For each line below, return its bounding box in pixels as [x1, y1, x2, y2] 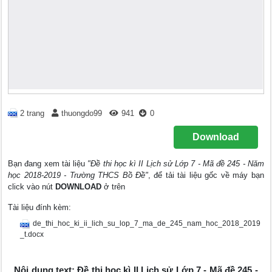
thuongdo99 [61, 109, 103, 118]
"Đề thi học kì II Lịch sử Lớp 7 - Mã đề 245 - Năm [87, 159, 264, 169]
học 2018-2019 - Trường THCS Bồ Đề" [8, 171, 149, 180]
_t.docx [20, 230, 44, 239]
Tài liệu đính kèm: [8, 203, 72, 212]
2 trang [20, 109, 45, 118]
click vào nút [8, 182, 56, 192]
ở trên [101, 182, 126, 192]
